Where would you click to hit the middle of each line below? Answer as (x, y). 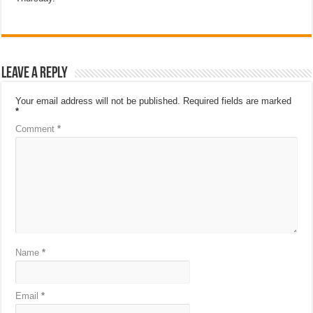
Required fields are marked (238, 101)
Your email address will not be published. (98, 101)
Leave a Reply (35, 73)
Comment (37, 129)
